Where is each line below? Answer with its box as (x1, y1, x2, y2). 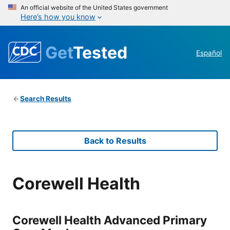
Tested (73, 42, 127, 63)
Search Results (20, 94, 71, 103)
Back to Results (84, 136, 146, 146)
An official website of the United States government (21, 4, 168, 11)
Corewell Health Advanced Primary (12, 213, 207, 227)
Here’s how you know (21, 12, 95, 21)
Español (196, 49, 222, 57)
